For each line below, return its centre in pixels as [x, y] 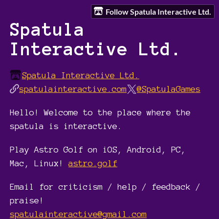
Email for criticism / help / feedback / [105, 187]
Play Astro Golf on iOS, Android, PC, [98, 150]
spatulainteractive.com [73, 89]
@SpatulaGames [169, 89]
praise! [27, 200]
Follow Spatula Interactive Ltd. [159, 11]
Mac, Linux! [39, 163]
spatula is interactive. [66, 126]
